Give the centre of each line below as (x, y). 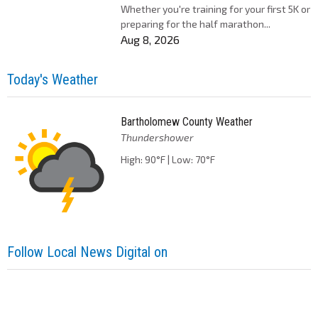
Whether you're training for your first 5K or (215, 9)
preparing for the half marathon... (195, 23)
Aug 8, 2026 (150, 39)
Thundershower (157, 137)
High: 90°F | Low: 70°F (168, 159)
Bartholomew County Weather (186, 121)
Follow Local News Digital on (87, 252)
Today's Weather (53, 79)
